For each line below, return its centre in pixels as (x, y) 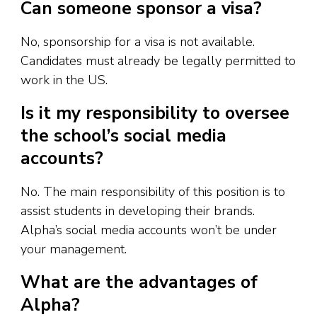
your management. (74, 249)
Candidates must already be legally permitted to (158, 60)
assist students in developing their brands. (138, 211)
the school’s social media (123, 136)
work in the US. (64, 80)
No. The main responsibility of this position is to (153, 191)
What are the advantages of (139, 283)
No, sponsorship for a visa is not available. (138, 41)
